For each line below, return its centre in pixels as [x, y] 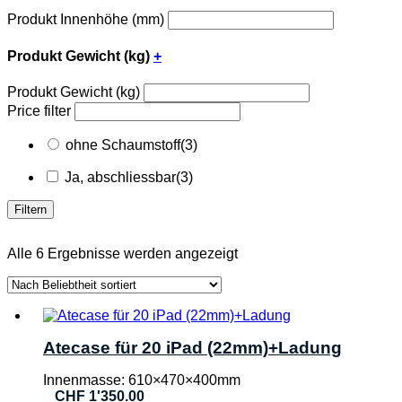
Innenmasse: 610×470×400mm [142, 380]
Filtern [31, 210]
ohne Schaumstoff [123, 145]
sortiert [258, 285]
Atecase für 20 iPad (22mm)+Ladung [192, 348]
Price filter [39, 111]
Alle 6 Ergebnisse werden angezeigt [122, 254]
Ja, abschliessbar [120, 178]
